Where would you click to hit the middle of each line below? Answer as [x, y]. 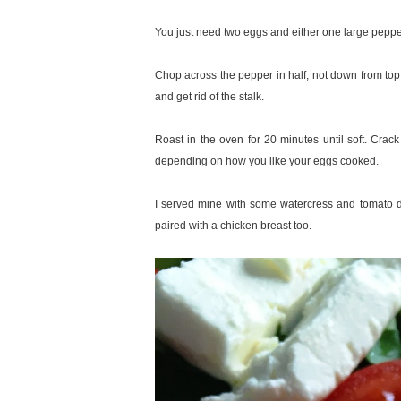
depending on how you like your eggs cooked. [267, 161]
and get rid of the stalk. [209, 96]
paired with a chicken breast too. [233, 225]
